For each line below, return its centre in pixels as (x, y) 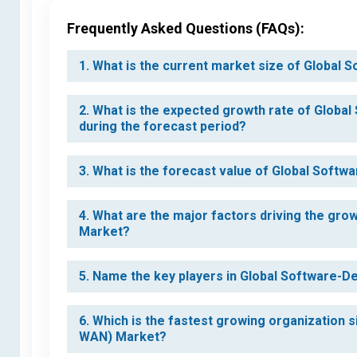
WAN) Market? (123, 337)
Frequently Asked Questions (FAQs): (186, 29)
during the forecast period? (163, 127)
